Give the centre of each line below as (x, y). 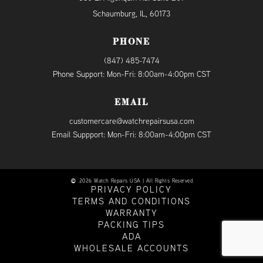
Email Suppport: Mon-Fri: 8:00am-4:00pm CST (131, 134)
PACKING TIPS (131, 225)
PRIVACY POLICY (131, 189)
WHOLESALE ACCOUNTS (131, 248)
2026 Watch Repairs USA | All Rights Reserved (135, 181)
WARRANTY (131, 213)
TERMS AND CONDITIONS (131, 201)
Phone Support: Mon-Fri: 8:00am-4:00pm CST (131, 74)
